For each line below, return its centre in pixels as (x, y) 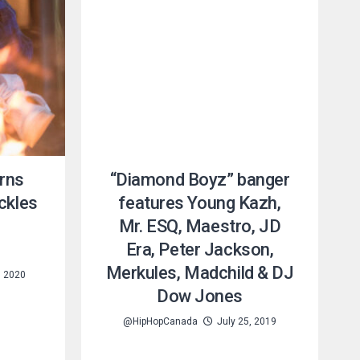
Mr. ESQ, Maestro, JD (200, 226)
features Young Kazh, (200, 202)
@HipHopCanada (160, 321)
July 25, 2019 (247, 321)
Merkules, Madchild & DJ (200, 272)
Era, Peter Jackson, (200, 249)
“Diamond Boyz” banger (200, 179)
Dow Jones (200, 296)
